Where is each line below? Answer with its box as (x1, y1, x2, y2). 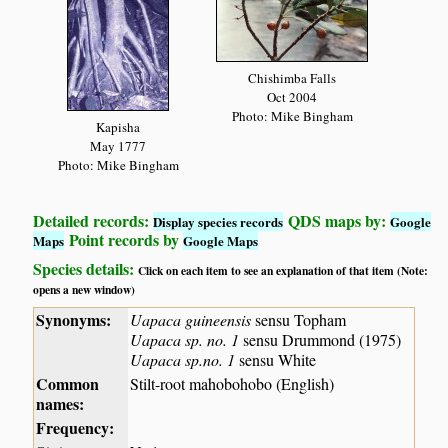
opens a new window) (33, 281, 136, 299)
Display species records (153, 212, 284, 232)
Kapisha (96, 117, 141, 136)
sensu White (235, 349, 317, 371)
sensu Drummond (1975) (239, 329, 402, 351)
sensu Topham (251, 309, 347, 331)
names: (36, 392, 85, 416)
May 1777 (90, 136, 147, 155)
